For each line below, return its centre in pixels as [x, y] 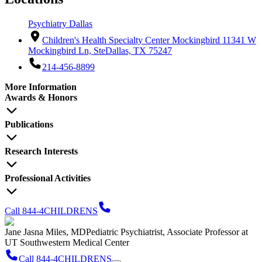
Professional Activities [48, 178]
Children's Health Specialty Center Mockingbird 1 [134, 40]
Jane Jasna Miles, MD [45, 232]
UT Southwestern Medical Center [67, 242]
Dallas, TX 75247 [139, 50]
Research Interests [41, 151]
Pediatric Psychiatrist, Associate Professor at [167, 232]
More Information [41, 87]
